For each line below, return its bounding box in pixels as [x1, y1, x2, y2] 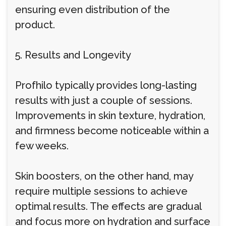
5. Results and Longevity [15, 49, 131, 61]
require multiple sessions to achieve [15, 185, 188, 197]
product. [15, 19, 55, 31]
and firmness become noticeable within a [15, 125, 209, 137]
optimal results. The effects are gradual [15, 200, 201, 212]
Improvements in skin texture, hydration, [15, 109, 205, 122]
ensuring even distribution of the [15, 4, 170, 16]
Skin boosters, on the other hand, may [15, 170, 193, 182]
